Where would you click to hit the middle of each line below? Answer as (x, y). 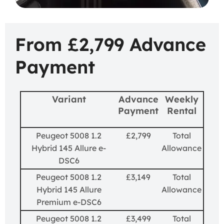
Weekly (181, 99)
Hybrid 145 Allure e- (69, 148)
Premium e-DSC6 (69, 202)
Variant (69, 99)
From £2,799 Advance (110, 44)
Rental (181, 110)
